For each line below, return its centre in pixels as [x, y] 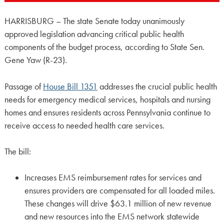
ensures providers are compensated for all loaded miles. [119, 191]
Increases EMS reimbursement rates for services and [113, 178]
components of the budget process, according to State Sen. [104, 47]
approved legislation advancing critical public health [94, 34]
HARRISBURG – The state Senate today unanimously [94, 21]
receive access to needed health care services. [84, 125]
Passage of [23, 86]
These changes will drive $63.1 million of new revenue [118, 204]
